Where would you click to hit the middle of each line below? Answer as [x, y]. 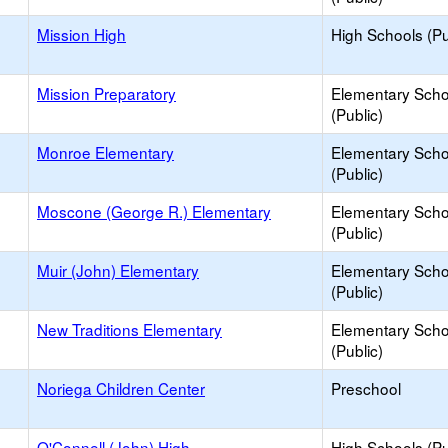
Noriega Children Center [121, 388]
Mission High [81, 34]
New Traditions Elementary [129, 329]
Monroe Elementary [105, 152]
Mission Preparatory [106, 93]
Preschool [366, 388]
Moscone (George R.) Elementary [154, 211]
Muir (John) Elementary [118, 270]
